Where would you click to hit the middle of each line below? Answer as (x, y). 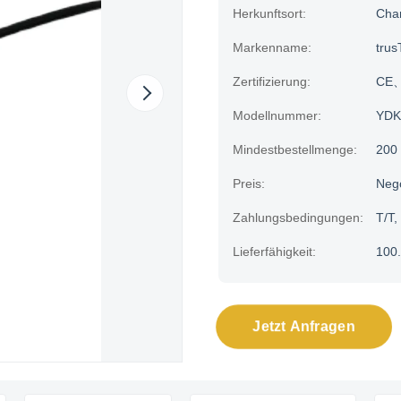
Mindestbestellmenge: (295, 149)
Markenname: (272, 47)
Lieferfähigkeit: (274, 252)
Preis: (249, 183)
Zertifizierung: (272, 81)
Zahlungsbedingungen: (298, 218)
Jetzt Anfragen (304, 326)
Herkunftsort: (269, 13)
